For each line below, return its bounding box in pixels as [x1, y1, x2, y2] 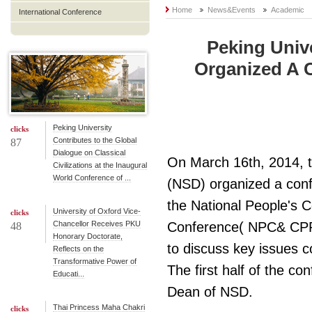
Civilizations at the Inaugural [53, 161, 147, 169]
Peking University [53, 123, 112, 132]
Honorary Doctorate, [53, 232, 123, 240]
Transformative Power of [53, 257, 136, 265]
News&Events [208, 6, 258, 14]
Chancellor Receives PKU [53, 219, 141, 228]
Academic [271, 6, 306, 14]
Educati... [53, 270, 84, 278]
